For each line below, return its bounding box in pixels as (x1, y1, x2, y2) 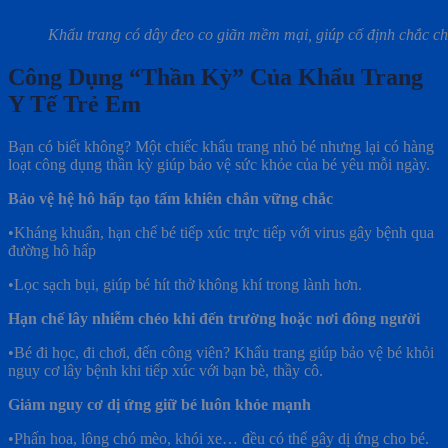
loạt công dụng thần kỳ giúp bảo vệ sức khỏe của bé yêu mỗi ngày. (8, 156, 430, 174)
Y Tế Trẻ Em (8, 91, 141, 118)
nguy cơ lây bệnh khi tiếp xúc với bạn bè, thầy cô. (8, 362, 323, 380)
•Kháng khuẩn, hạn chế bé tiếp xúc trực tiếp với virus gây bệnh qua (8, 224, 434, 242)
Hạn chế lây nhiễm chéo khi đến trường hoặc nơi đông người (8, 310, 420, 328)
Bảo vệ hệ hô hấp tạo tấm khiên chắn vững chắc (8, 190, 333, 208)
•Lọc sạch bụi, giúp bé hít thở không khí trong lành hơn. (8, 276, 362, 294)
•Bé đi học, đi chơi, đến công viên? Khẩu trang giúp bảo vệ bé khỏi (8, 344, 434, 362)
